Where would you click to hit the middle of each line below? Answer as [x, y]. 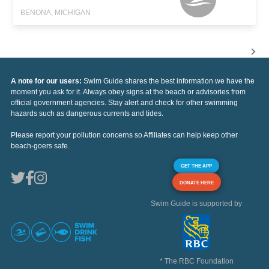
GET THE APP [196, 165]
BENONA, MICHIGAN [56, 12]
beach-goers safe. [40, 146]
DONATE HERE [196, 182]
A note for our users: [47, 81]
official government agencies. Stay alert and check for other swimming [124, 102]
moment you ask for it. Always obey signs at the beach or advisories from [128, 92]
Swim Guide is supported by [196, 203]
